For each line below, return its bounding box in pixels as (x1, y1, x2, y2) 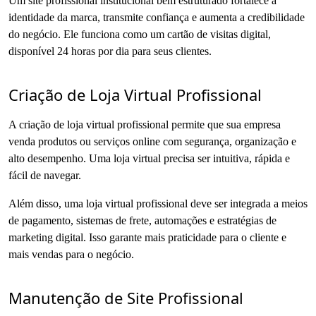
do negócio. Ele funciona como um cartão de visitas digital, (8, 28, 271, 40)
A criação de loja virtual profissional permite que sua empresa (8, 118, 281, 130)
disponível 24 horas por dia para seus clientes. (8, 44, 212, 57)
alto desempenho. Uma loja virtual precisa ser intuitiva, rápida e (8, 152, 290, 164)
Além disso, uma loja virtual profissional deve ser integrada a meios (8, 197, 308, 209)
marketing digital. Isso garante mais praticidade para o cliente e (8, 231, 286, 243)
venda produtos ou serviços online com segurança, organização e (8, 135, 296, 147)
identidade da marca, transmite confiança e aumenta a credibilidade (8, 11, 305, 23)
